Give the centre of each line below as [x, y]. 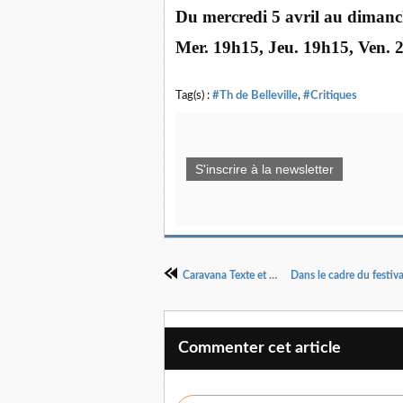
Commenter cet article [260, 348]
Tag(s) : [194, 95]
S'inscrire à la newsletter [264, 169]
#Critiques [330, 95]
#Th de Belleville [255, 95]
